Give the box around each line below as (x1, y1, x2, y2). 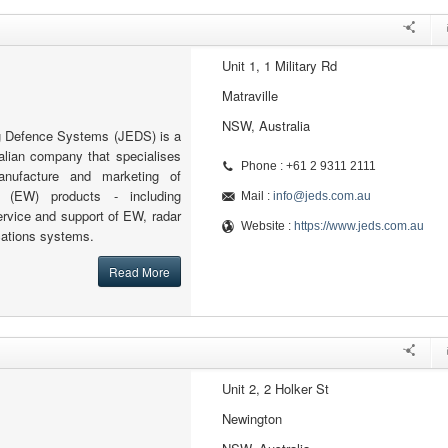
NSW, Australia (221, 116, 310, 135)
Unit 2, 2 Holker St (221, 379, 329, 398)
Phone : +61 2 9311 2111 (240, 159, 376, 173)
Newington (221, 409, 282, 428)
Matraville (221, 86, 278, 105)
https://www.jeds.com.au (293, 219, 424, 233)
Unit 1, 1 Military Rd (221, 56, 337, 75)
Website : (240, 219, 294, 233)
